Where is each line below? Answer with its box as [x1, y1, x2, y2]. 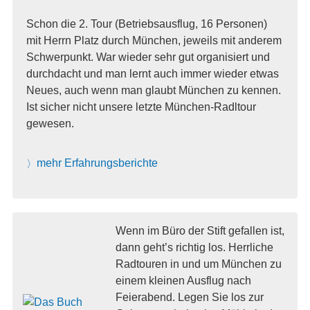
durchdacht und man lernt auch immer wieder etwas [26, 67, 279, 80]
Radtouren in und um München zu [115, 257, 282, 270]
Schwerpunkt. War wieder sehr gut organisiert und [26, 51, 270, 63]
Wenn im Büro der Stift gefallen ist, [115, 224, 284, 237]
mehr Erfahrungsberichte [36, 156, 158, 169]
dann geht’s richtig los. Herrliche [115, 241, 273, 253]
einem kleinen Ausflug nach [115, 274, 251, 286]
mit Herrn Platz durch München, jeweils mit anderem [26, 34, 282, 46]
